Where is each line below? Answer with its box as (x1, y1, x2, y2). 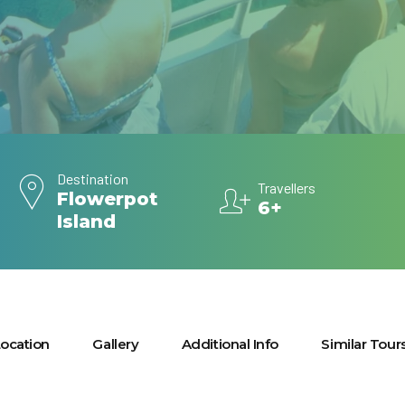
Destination (57, 170, 129, 187)
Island (57, 211, 117, 232)
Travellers (258, 179, 316, 196)
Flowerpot (57, 188, 159, 210)
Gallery (92, 334, 139, 353)
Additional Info (181, 334, 278, 353)
